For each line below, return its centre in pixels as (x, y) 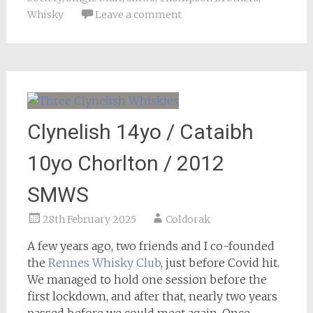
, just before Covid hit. (220, 262)
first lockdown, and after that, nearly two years (152, 296)
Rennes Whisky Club (104, 262)
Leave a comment (138, 14)
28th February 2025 (89, 219)
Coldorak (188, 219)
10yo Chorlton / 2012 (125, 163)
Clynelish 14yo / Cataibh (140, 131)
